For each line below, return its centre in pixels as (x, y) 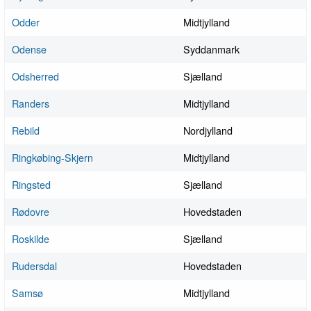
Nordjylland (208, 131)
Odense (29, 49)
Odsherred (35, 76)
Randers (31, 103)
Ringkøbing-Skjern (52, 158)
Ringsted (31, 185)
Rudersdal (34, 266)
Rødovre (31, 212)
